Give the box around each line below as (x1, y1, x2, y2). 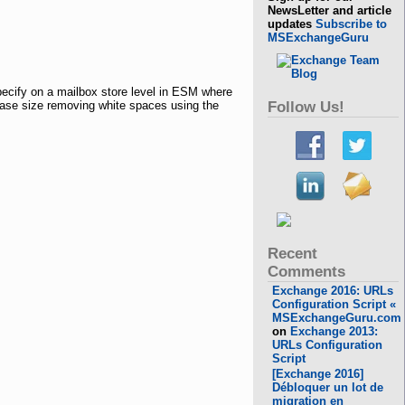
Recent (268, 245, 318, 262)
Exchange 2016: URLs (272, 284, 394, 297)
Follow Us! (268, 99, 345, 116)
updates (268, 17, 316, 31)
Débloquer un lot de (272, 381, 384, 394)
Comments (268, 263, 346, 280)
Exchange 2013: (290, 325, 379, 338)
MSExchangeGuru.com (272, 311, 402, 325)
